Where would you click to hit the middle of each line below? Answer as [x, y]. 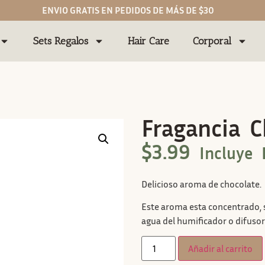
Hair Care [149, 41]
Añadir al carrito [221, 249]
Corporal [212, 41]
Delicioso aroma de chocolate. [201, 184]
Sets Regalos [61, 41]
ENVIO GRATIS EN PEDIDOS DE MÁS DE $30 [128, 10]
